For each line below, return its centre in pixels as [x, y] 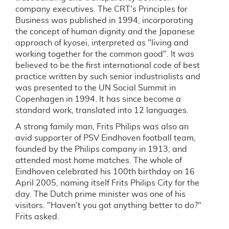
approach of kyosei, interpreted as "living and [102, 43]
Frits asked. [37, 217]
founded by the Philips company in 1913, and [101, 149]
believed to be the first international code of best [108, 65]
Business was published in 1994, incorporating [104, 20]
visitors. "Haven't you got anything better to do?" [108, 205]
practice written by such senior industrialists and [108, 77]
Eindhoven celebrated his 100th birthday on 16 [105, 172]
